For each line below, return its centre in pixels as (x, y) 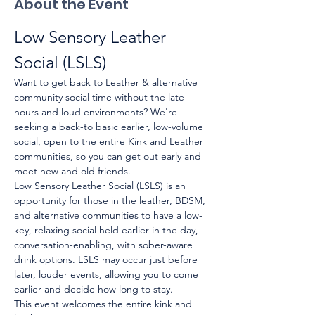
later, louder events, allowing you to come (108, 274)
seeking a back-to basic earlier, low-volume (110, 126)
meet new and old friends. (72, 171)
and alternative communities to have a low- (108, 215)
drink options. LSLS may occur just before (107, 259)
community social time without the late (101, 97)
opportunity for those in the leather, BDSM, (111, 200)
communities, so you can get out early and (109, 156)
